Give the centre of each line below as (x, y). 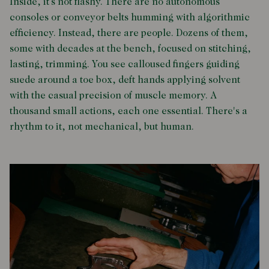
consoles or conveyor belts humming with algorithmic (130, 18)
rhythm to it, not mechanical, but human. (102, 128)
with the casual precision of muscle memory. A (113, 96)
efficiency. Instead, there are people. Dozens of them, (129, 34)
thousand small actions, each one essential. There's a (128, 112)
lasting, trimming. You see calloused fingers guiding (125, 65)
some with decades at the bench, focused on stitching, (130, 50)
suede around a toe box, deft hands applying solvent (125, 81)
